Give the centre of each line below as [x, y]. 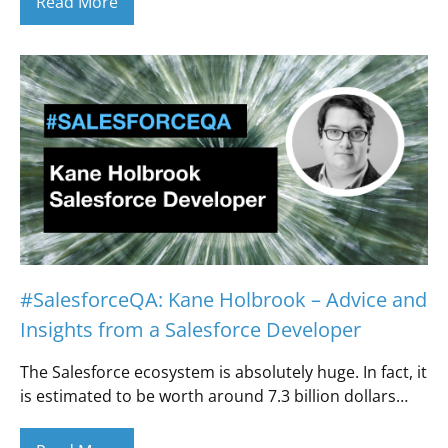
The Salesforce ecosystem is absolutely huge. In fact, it [223, 372]
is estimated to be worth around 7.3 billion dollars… [214, 396]
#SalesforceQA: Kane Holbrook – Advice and [223, 299]
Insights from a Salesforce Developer [190, 329]
